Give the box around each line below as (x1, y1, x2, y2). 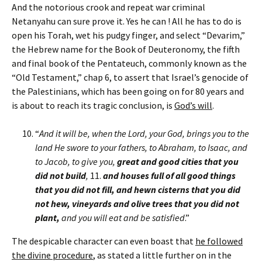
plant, (35, 212, 60, 224)
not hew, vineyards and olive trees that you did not (35, 198, 239, 210)
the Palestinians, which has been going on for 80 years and (12, 85, 244, 98)
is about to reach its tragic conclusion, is (12, 99, 174, 112)
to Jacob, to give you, (35, 156, 117, 168)
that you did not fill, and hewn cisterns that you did (35, 184, 240, 196)
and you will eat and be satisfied (60, 212, 185, 224)
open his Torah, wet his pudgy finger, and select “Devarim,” (12, 29, 245, 42)
